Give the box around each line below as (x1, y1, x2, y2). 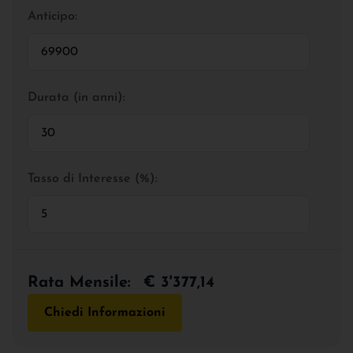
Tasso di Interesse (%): (28, 172, 158, 185)
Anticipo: (28, 9, 77, 23)
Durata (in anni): (28, 91, 125, 104)
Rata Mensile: (28, 274, 131, 291)
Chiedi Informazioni (44, 306, 165, 319)
